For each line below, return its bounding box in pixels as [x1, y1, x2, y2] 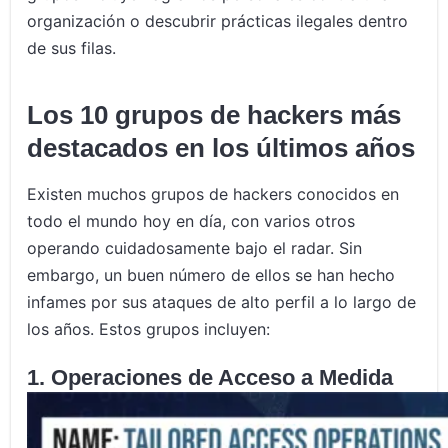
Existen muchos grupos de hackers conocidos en [27, 184, 400, 205]
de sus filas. [27, 38, 117, 59]
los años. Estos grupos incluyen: [27, 319, 271, 340]
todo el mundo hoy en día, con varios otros [27, 211, 356, 232]
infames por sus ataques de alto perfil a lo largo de [27, 292, 417, 313]
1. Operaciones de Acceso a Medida [27, 365, 394, 391]
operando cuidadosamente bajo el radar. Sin [27, 238, 363, 259]
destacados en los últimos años [27, 134, 416, 163]
